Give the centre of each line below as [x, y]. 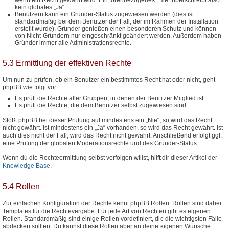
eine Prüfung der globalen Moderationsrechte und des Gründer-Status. [100, 143]
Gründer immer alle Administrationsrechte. [73, 43]
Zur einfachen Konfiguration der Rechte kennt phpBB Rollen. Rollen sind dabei [112, 203]
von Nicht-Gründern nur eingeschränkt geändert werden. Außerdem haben [118, 36]
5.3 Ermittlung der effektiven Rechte [67, 63]
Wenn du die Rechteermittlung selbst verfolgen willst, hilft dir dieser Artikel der [110, 158]
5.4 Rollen [21, 187]
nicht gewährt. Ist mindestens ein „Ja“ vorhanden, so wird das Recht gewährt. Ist [113, 128]
